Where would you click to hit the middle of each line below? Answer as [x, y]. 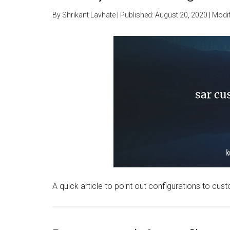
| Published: [135, 15]
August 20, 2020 [181, 15]
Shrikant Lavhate [89, 15]
